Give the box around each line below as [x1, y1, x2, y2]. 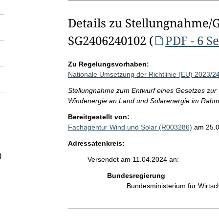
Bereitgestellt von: [67, 113, 130, 121]
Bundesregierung [107, 172, 165, 179]
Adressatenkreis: [67, 139, 125, 147]
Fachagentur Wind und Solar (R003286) [67, 123, 192, 131]
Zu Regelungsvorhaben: [67, 60, 149, 68]
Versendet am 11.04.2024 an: [87, 155, 179, 163]
